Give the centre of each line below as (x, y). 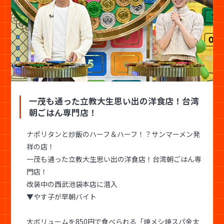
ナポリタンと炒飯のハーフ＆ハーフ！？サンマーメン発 (113, 134)
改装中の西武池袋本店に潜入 (72, 184)
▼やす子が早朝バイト (61, 196)
